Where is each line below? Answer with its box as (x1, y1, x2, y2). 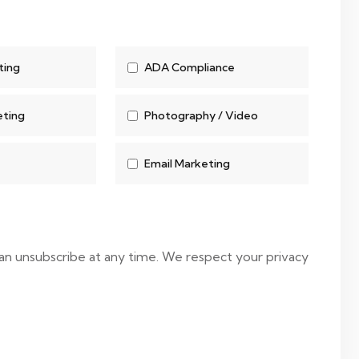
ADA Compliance (143, 60, 235, 75)
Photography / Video (143, 108, 258, 123)
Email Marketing (143, 156, 230, 171)
